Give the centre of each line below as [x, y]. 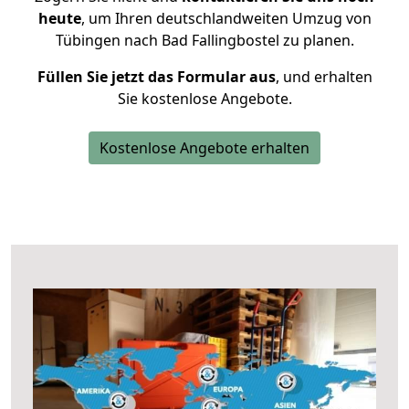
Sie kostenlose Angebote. [204, 99]
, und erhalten [324, 77]
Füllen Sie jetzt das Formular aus [156, 77]
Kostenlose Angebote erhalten [204, 148]
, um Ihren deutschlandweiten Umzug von [226, 18]
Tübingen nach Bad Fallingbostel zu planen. [204, 40]
